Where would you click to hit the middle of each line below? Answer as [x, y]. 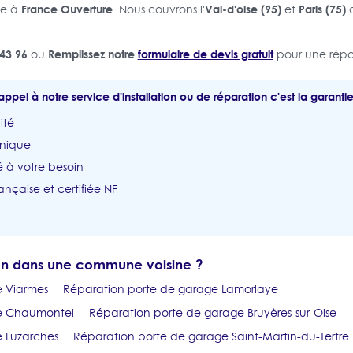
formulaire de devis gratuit [205, 54]
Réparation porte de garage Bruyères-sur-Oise [212, 312]
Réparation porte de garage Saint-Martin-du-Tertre [211, 336]
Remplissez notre [93, 54]
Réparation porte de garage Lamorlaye [170, 289]
